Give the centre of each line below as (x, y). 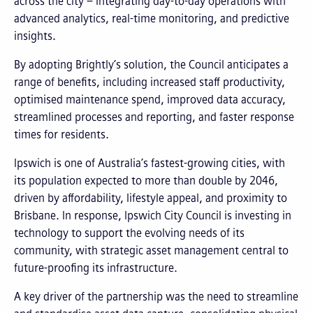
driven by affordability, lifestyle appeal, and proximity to (151, 198)
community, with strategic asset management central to (151, 251)
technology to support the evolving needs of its (129, 233)
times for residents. (61, 135)
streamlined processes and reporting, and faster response (154, 117)
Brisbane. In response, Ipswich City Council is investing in (153, 216)
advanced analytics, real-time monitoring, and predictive (152, 19)
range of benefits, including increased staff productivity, (150, 82)
